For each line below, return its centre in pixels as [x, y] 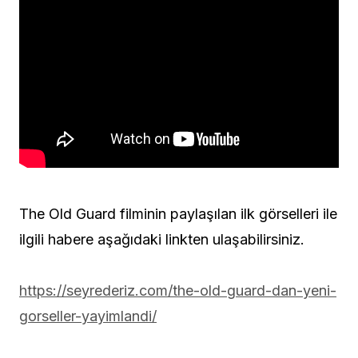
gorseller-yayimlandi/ [88, 316]
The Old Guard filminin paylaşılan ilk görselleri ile [178, 213]
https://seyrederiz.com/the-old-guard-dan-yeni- [178, 290]
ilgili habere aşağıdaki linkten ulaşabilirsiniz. [162, 239]
